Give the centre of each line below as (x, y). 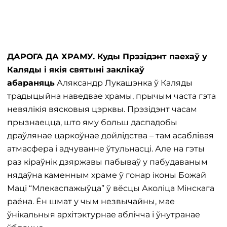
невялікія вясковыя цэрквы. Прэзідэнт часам (102, 109)
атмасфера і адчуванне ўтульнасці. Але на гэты (106, 149)
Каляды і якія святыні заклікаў (76, 70)
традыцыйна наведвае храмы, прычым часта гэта (111, 96)
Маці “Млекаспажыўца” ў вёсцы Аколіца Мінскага (111, 188)
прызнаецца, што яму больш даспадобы (92, 122)
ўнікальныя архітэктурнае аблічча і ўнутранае (104, 215)
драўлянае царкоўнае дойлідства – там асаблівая (110, 136)
